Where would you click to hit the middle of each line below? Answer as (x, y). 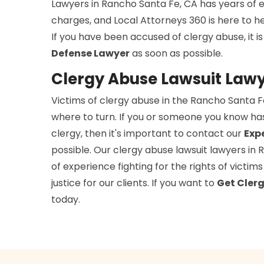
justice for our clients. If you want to (134, 183)
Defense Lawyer (90, 53)
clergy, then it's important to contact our (148, 133)
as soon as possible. (176, 53)
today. (66, 199)
